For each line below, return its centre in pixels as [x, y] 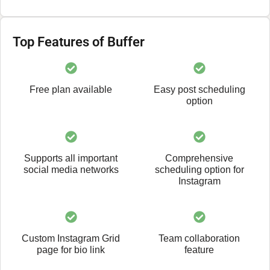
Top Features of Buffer [79, 42]
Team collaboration [199, 238]
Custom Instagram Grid [71, 238]
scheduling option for [199, 169]
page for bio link [71, 250]
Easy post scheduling [199, 89]
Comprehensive [199, 158]
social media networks [71, 169]
